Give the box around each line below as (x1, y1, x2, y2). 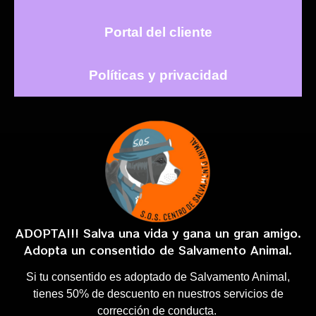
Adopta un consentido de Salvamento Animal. (24, 241, 292, 259)
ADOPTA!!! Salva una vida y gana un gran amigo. (15, 224, 301, 242)
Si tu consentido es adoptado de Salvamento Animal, (26, 270, 290, 283)
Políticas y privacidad (88, 68, 228, 83)
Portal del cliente (104, 25, 212, 40)
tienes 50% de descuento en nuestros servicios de (32, 287, 284, 300)
